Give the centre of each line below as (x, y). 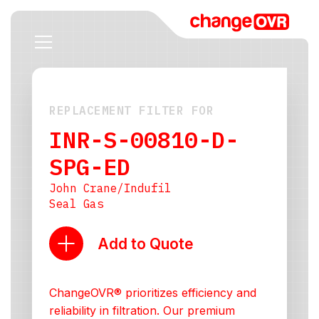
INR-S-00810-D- (144, 140)
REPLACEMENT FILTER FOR (131, 110)
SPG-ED (90, 167)
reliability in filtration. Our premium (142, 310)
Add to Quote (146, 244)
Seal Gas (76, 204)
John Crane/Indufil (110, 188)
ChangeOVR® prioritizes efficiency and (153, 293)
